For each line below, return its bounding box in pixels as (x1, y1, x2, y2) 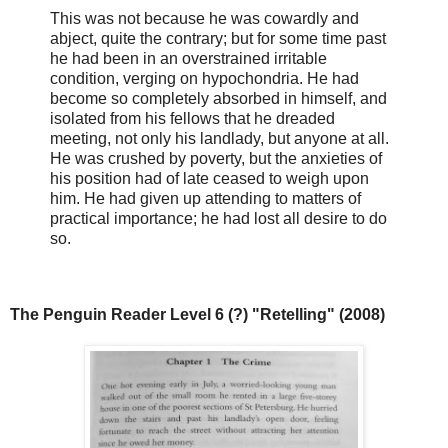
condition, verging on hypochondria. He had (50, 69, 359, 87)
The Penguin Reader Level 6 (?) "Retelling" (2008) (10, 305, 385, 323)
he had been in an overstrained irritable (50, 49, 327, 67)
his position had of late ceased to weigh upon (50, 169, 369, 187)
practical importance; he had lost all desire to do (50, 209, 387, 227)
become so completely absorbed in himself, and (50, 89, 387, 107)
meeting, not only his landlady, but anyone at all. (50, 129, 389, 147)
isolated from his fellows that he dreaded (50, 109, 335, 127)
